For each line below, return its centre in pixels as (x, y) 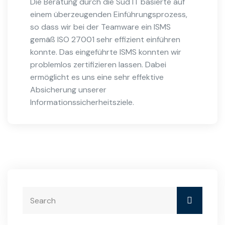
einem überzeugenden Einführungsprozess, (109, 15)
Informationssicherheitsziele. (82, 102)
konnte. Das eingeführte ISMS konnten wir (106, 52)
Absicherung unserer (68, 90)
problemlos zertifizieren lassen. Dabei (98, 65)
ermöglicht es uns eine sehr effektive (97, 77)
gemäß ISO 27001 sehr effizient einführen (105, 40)
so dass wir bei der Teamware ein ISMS (100, 27)
